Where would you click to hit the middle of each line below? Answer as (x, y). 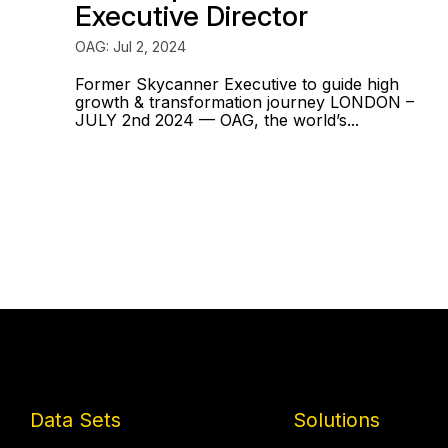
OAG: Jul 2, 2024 (130, 46)
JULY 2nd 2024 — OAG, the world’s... (217, 120)
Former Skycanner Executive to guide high (237, 84)
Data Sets (75, 420)
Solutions (336, 420)
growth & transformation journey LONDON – (244, 102)
